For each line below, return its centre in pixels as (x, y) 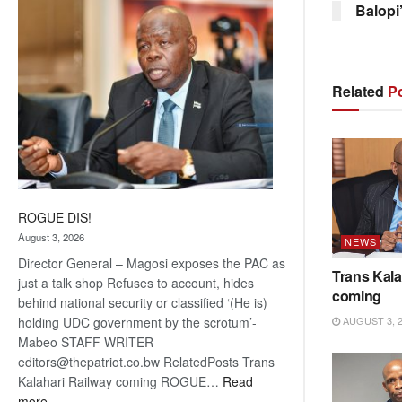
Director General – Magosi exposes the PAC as (152, 263)
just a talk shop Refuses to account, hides (136, 283)
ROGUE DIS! (55, 218)
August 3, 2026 (51, 237)
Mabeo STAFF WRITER (86, 342)
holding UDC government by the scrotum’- (137, 323)
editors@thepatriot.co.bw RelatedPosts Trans (146, 362)
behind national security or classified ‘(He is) (143, 303)
